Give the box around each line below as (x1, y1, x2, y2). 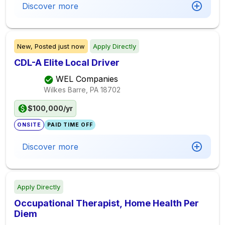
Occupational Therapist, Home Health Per (14, 198, 199, 208)
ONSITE (17, 122, 42, 128)
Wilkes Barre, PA (44, 85, 98, 94)
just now (58, 42, 85, 50)
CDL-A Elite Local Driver (14, 57, 120, 68)
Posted (33, 42, 58, 50)
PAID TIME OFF (47, 122, 93, 128)
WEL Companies (56, 74, 118, 84)
